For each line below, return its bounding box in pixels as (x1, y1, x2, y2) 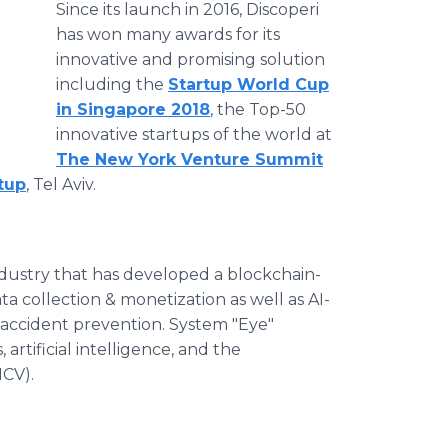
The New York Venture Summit (56, 150, 323, 169)
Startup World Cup (168, 75, 329, 94)
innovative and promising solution (56, 50, 325, 69)
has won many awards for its (56, 25, 280, 44)
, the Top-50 (210, 100, 306, 119)
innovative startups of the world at (56, 125, 332, 144)
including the (56, 75, 168, 94)
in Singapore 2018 (56, 100, 210, 119)
